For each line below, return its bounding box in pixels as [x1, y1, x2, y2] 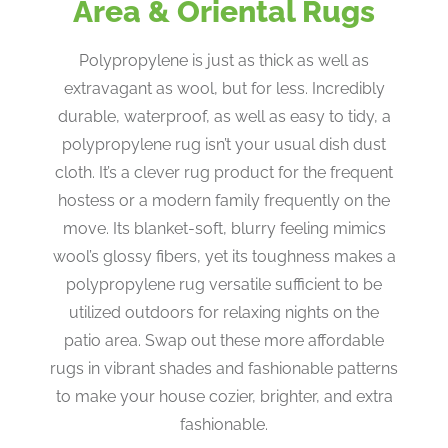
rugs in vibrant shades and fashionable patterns [50, 358, 398, 378]
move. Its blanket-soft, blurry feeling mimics [62, 218, 386, 238]
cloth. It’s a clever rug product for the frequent [55, 162, 393, 182]
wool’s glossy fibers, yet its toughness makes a [52, 246, 396, 266]
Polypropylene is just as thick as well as [79, 50, 369, 70]
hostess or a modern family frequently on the [58, 190, 390, 210]
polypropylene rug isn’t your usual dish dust [62, 134, 386, 154]
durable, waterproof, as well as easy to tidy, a [57, 106, 391, 126]
